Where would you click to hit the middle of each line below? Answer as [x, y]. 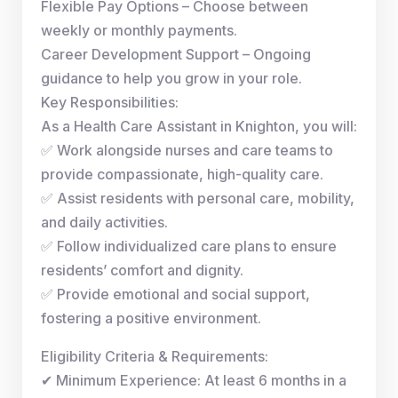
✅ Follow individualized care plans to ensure [189, 246]
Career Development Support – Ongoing [176, 54]
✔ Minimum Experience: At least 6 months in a [194, 380]
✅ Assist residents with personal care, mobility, [198, 198]
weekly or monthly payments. [139, 30]
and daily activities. [104, 222]
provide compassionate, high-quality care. [182, 174]
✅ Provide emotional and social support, [175, 294]
